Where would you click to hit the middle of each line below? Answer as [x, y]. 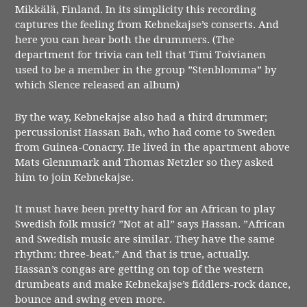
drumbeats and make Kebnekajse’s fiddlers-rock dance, [153, 285]
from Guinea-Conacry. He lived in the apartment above [153, 147]
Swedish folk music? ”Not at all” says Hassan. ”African [150, 224]
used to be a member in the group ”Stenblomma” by [146, 70]
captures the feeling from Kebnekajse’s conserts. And [147, 25]
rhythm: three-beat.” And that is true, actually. [133, 255]
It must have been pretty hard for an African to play [145, 209]
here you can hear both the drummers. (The [125, 40]
